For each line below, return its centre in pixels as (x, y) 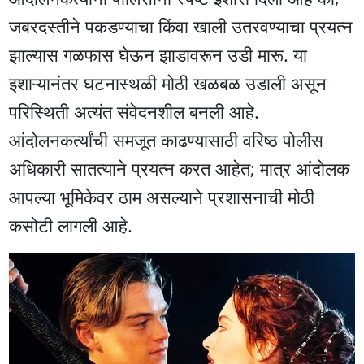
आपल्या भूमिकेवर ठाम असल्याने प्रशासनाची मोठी (162, 196)
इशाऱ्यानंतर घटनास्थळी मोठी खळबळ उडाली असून (168, 82)
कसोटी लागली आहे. (71, 225)
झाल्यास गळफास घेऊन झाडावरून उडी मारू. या (158, 54)
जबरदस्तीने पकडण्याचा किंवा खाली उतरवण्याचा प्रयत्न (181, 26)
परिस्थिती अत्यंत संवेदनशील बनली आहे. (134, 111)
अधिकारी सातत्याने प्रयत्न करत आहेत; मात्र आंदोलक (180, 168)
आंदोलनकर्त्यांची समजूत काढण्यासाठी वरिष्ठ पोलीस (167, 139)
